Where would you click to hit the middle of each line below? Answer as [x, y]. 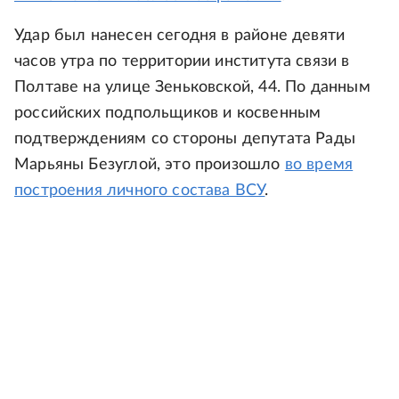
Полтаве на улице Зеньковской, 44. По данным [192, 87]
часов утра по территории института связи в [182, 61]
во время [319, 165]
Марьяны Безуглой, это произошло [150, 165]
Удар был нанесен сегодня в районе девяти [180, 36]
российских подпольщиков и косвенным [168, 113]
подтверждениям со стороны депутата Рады [185, 139]
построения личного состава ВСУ [140, 191]
